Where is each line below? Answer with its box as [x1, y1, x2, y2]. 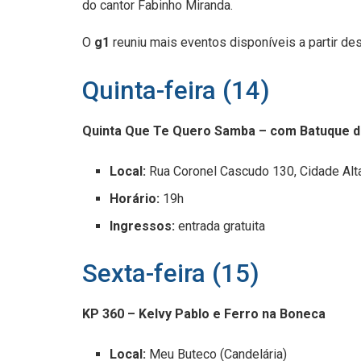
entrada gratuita [178, 218, 266, 234]
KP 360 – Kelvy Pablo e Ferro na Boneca [82, 306, 326, 322]
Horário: [110, 190, 160, 206]
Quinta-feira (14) [82, 75, 270, 106]
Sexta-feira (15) [82, 259, 259, 289]
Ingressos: [110, 218, 179, 234]
